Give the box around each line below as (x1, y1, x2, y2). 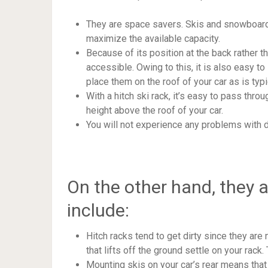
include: (67, 200, 129, 221)
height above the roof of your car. (86, 105, 223, 117)
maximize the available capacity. (86, 33, 220, 45)
